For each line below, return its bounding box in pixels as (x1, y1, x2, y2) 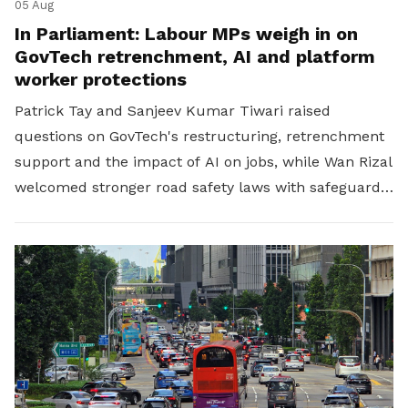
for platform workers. (15, 204, 170, 222)
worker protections (15, 68, 187, 91)
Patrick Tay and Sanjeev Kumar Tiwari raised (15, 102, 331, 120)
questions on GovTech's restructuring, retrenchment (15, 127, 384, 146)
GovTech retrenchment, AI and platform (15, 46, 375, 68)
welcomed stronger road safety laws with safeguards (15, 178, 388, 197)
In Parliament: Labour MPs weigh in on (15, 23, 358, 46)
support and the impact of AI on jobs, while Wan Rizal (15, 153, 393, 171)
